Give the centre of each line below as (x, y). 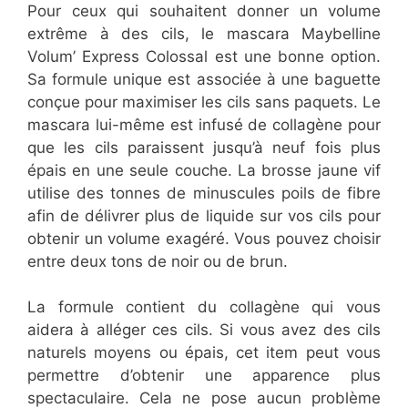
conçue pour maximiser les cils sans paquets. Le (204, 102)
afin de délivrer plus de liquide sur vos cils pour (204, 215)
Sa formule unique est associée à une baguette (204, 79)
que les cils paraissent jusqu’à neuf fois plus (204, 147)
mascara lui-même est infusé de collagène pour (204, 124)
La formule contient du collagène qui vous (204, 307)
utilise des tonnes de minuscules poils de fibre (204, 193)
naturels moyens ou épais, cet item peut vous (204, 353)
